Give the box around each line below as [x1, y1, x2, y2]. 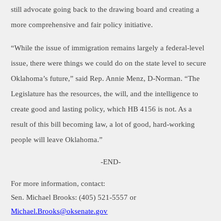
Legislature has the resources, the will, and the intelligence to [11, 90, 199, 98]
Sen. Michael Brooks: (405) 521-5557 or [11, 193, 137, 201]
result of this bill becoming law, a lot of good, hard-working [11, 120, 195, 128]
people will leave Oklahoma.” [11, 136, 107, 144]
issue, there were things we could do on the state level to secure [11, 59, 207, 67]
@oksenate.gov [60, 207, 108, 215]
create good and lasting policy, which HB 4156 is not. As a [11, 105, 192, 113]
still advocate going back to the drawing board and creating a [11, 5, 200, 13]
